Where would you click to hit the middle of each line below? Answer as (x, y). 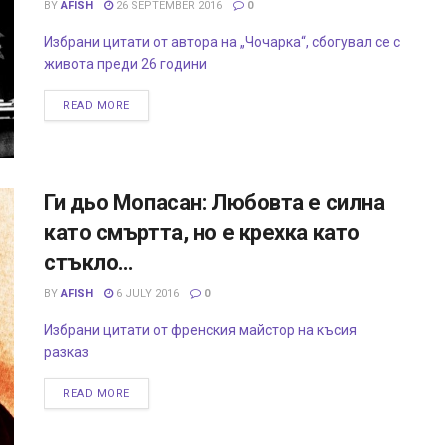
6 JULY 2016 (146, 293)
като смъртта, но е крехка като (202, 232)
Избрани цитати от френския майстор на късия (200, 329)
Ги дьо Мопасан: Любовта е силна (214, 202)
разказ (69, 351)
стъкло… (88, 262)
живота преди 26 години (128, 64)
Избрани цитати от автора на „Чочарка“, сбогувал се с (222, 42)
